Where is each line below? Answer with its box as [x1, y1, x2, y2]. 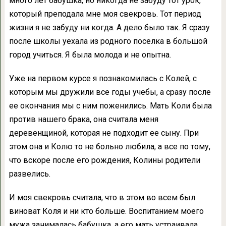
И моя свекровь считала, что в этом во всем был [9, 193, 195, 202]
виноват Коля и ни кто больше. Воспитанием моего [9, 206, 204, 216]
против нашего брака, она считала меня [9, 115, 158, 124]
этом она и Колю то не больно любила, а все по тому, [9, 142, 210, 151]
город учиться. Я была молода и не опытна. [9, 50, 171, 60]
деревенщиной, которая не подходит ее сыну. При [9, 128, 199, 138]
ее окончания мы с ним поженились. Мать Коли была [9, 101, 212, 110]
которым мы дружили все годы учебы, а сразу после [9, 87, 211, 97]
